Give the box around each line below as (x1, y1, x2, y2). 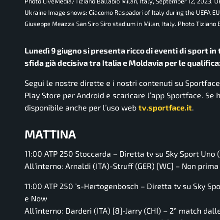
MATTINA (25, 127, 76, 141)
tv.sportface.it (138, 103, 192, 112)
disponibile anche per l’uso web (25, 103, 138, 112)
